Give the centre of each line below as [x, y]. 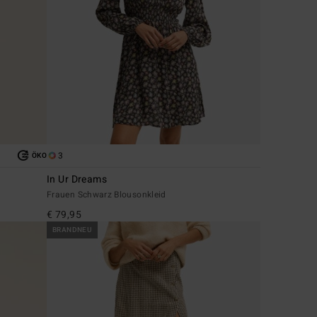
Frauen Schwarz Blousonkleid [106, 194]
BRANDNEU [73, 230]
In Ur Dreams [77, 179]
